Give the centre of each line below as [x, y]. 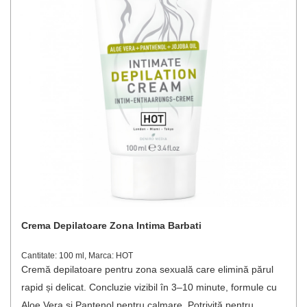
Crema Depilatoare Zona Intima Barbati [111, 225]
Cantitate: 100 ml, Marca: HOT [77, 256]
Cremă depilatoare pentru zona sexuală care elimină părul [147, 269]
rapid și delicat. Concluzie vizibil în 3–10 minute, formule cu [149, 287]
